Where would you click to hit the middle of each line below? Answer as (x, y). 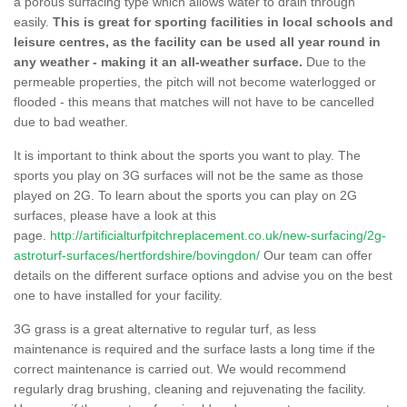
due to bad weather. (73, 121)
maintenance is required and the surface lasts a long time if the (194, 348)
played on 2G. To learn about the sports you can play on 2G (185, 195)
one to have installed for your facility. (118, 295)
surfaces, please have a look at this (115, 215)
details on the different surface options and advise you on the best (203, 275)
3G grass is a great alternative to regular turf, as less (165, 328)
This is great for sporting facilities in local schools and (223, 21)
